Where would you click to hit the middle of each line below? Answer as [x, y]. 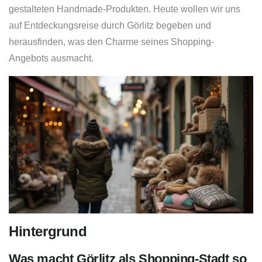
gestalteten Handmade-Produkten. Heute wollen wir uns [125, 9]
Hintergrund [48, 232]
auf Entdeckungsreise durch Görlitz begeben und [110, 26]
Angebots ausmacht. [51, 58]
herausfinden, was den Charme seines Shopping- [111, 42]
